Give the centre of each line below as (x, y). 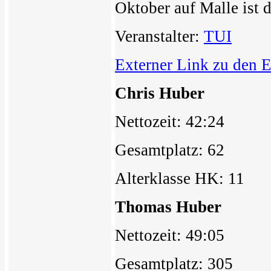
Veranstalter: (159, 37)
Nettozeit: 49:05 (170, 236)
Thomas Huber (168, 207)
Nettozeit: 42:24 (170, 122)
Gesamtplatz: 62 (170, 150)
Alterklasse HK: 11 (180, 179)
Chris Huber (160, 93)
